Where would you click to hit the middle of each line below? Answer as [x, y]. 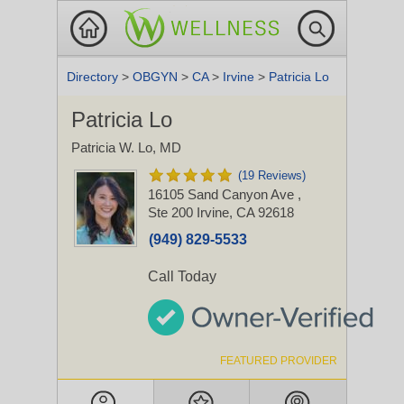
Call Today [182, 276]
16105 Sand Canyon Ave [223, 194]
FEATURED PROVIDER [279, 361]
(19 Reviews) [272, 175]
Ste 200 [170, 212]
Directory [94, 77]
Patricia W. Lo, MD [126, 147]
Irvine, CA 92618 [245, 212]
